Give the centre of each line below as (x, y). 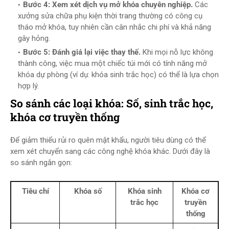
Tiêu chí (35, 191)
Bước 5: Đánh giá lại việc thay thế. (82, 52)
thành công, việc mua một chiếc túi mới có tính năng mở (112, 63)
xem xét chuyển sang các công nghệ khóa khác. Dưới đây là (110, 151)
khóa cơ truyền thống (65, 117)
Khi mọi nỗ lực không (177, 52)
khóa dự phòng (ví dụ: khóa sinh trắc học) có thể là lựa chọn (118, 75)
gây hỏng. (34, 38)
